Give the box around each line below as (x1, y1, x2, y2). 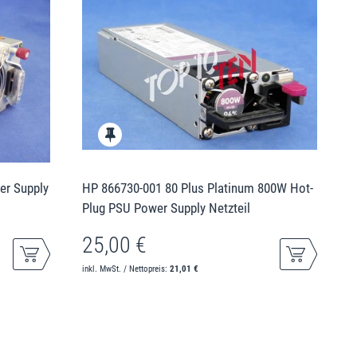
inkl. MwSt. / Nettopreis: (82, 263, 171, 274)
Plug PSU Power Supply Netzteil (82, 199, 251, 216)
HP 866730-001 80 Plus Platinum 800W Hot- (82, 179, 314, 196)
